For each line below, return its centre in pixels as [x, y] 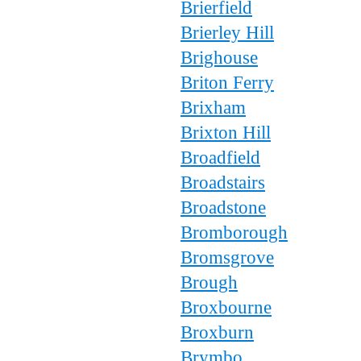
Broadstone [223, 207]
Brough [209, 282]
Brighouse [219, 57]
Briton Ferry [227, 82]
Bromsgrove [227, 257]
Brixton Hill [226, 132]
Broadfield [220, 157]
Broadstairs [223, 182]
